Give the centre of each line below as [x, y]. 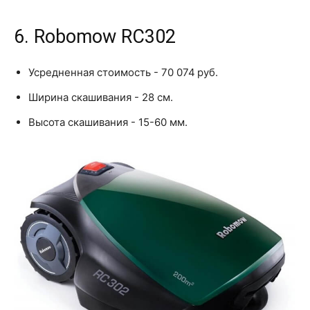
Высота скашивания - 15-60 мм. [108, 122]
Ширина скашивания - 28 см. [101, 97]
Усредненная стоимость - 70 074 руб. [123, 72]
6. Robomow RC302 [95, 36]
